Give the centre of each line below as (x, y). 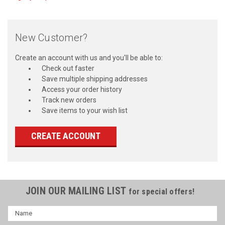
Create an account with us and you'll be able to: (89, 58)
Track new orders (69, 100)
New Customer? (51, 37)
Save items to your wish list (84, 110)
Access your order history (82, 89)
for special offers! (162, 191)
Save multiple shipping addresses (94, 79)
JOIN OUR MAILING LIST (77, 191)
